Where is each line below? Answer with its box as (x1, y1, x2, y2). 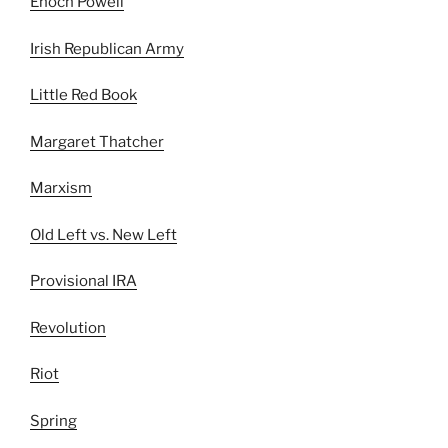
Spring (30, 411, 77, 430)
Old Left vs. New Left (30, 225, 177, 244)
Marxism (30, 179, 92, 198)
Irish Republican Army (30, 39, 184, 58)
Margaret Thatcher (30, 132, 164, 151)
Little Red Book (30, 86, 137, 105)
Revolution (30, 318, 106, 337)
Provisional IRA (30, 272, 137, 291)
